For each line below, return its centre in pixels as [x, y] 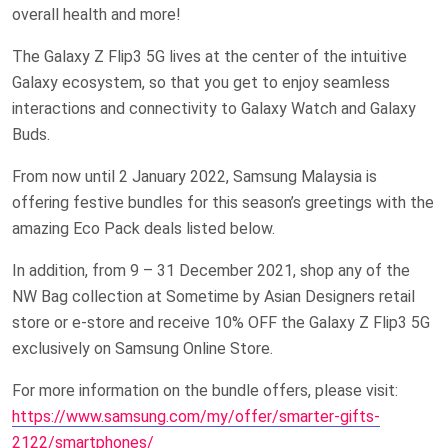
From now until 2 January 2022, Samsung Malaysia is [194, 177]
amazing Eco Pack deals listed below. [143, 229]
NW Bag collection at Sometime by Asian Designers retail [213, 297]
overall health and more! [96, 15]
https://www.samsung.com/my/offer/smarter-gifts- [196, 417]
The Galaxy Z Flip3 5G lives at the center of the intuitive [209, 57]
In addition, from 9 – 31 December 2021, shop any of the [211, 271]
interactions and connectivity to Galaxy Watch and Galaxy [214, 109]
